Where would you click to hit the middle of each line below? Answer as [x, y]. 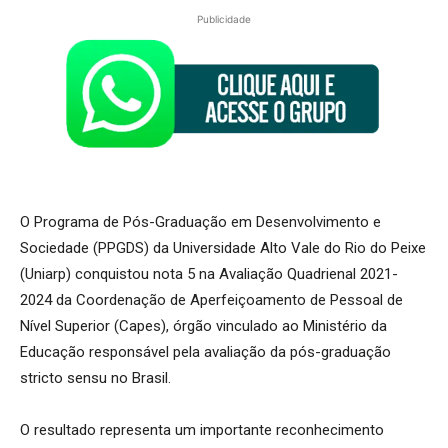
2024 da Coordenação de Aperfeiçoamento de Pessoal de [211, 300]
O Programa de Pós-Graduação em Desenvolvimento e [200, 222]
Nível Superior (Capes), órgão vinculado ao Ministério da [203, 326]
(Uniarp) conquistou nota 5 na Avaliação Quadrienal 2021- [209, 274]
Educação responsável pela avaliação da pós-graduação [205, 352]
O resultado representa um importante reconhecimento [202, 430]
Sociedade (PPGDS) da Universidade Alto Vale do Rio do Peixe [223, 248]
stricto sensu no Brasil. [95, 378]
